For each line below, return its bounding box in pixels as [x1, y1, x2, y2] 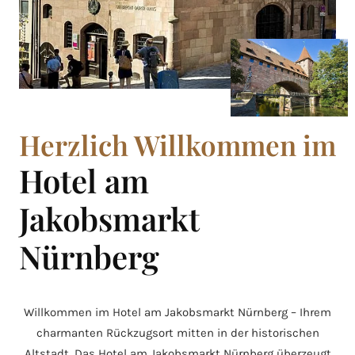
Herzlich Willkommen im [19, 126, 336, 164]
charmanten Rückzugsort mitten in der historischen [36, 326, 319, 341]
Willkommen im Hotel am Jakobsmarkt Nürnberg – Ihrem [24, 305, 331, 320]
